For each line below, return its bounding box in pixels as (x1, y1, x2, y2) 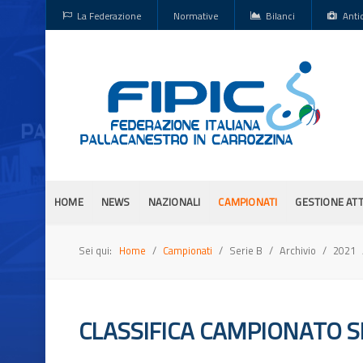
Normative (173, 8, 219, 23)
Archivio (280, 241, 318, 258)
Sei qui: (79, 241, 117, 258)
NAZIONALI (147, 193, 201, 210)
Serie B (229, 241, 265, 258)
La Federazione (77, 8, 142, 23)
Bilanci (266, 8, 296, 23)
